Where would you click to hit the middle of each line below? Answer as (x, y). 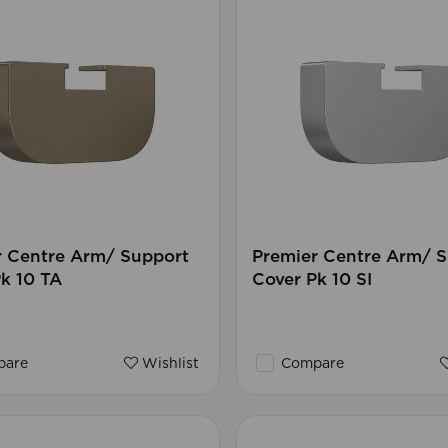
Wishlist (168, 364)
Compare (310, 364)
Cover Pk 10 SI (311, 280)
